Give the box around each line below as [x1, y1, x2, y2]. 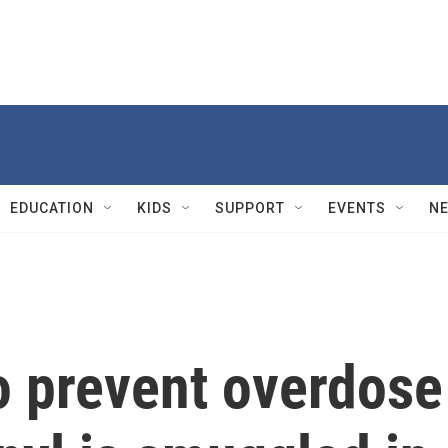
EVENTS [328, 200, 386, 216]
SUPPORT [215, 200, 285, 216]
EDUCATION [10, 200, 94, 216]
